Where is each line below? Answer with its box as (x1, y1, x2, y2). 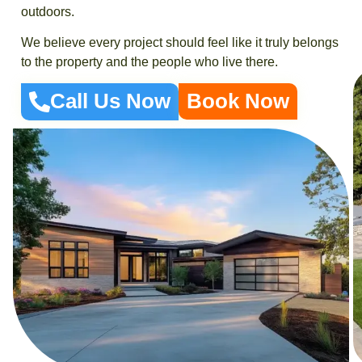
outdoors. (21, 4, 74, 19)
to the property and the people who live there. (21, 55, 278, 69)
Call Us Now (49, 90, 170, 113)
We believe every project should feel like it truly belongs (21, 36, 339, 50)
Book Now (186, 90, 289, 113)
